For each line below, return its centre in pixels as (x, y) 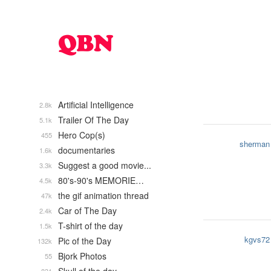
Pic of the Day (85, 241)
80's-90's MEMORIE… (101, 180)
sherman (255, 144)
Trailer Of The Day (93, 120)
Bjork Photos (82, 256)
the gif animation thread (103, 195)
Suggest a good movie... (105, 165)
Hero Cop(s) (82, 135)
